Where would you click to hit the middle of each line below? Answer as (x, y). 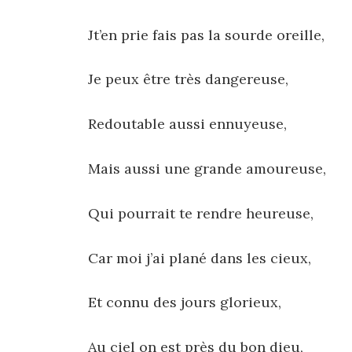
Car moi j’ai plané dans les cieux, (200, 258)
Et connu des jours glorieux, (185, 302)
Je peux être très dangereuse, (188, 79)
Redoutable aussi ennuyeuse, (187, 124)
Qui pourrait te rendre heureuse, (201, 213)
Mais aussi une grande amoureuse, (207, 169)
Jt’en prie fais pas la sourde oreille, (206, 35)
